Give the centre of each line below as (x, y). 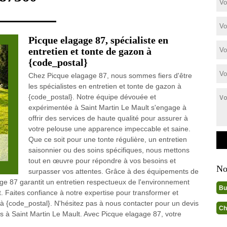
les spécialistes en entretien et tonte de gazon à (105, 86)
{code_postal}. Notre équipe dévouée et (92, 97)
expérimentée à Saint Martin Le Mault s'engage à (107, 107)
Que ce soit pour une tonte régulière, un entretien (107, 139)
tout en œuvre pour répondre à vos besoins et (102, 161)
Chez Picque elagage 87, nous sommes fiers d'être (110, 75)
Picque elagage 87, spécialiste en (98, 40)
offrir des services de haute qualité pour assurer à (108, 118)
